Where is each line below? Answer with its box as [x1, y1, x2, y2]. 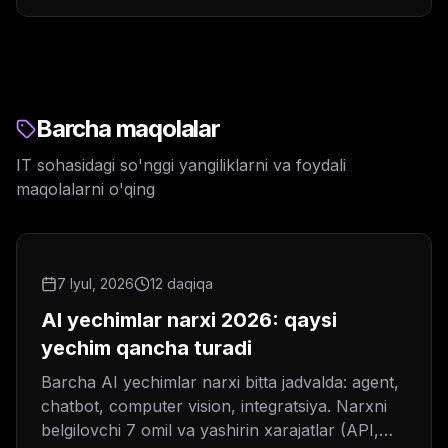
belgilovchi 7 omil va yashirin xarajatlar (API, [41, 420, 379, 441]
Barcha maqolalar [36, 114, 220, 144]
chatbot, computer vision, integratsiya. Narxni [41, 396, 387, 417]
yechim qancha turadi [41, 336, 252, 361]
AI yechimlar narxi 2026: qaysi [41, 308, 337, 333]
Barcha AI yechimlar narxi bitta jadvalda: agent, [41, 372, 399, 393]
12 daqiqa [150, 275, 213, 293]
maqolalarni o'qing [16, 179, 155, 200]
